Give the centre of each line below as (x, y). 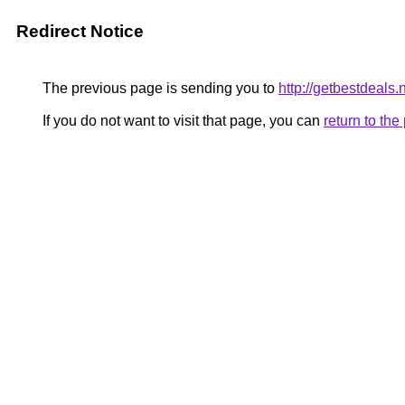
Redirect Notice (80, 31)
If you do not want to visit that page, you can (181, 121)
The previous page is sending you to (159, 88)
